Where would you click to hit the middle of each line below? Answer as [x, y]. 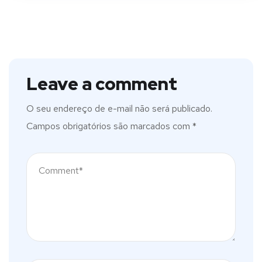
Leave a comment [102, 84]
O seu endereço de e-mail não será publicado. [119, 108]
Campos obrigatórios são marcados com [109, 126]
